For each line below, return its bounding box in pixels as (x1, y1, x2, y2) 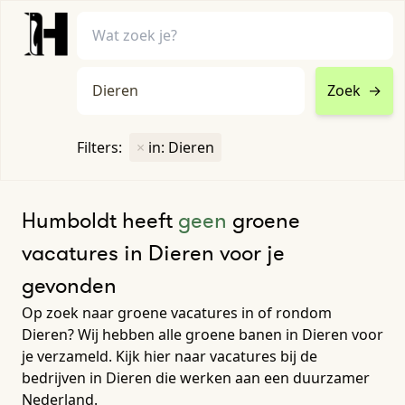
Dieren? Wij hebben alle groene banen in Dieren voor (22, 324, 383, 344)
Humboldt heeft (22, 205, 178, 234)
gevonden (22, 270, 117, 299)
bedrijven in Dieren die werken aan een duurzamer (22, 367, 370, 388)
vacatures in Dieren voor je (22, 238, 285, 267)
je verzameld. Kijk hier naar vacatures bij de (22, 345, 317, 366)
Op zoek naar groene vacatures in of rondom (22, 302, 332, 323)
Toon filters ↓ (155, 154, 250, 174)
